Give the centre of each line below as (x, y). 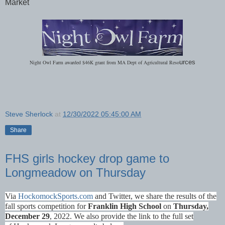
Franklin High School (125, 206)
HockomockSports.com (55, 196)
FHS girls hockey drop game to (87, 158)
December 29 (27, 216)
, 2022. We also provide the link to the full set (122, 216)
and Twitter (112, 196)
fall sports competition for (46, 206)
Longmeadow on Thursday (75, 172)
